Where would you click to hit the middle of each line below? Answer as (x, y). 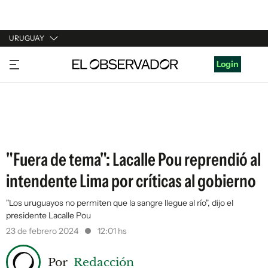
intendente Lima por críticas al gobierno (131, 181)
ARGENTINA (33, 83)
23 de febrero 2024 (43, 231)
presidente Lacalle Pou (48, 215)
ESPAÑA (25, 106)
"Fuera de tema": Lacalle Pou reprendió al (133, 159)
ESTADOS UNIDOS (46, 129)
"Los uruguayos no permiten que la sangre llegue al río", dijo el (120, 203)
